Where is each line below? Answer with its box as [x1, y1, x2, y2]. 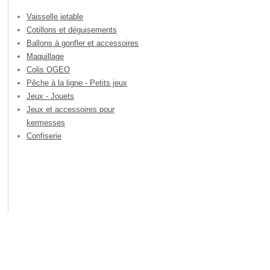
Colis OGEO [27, 65, 70, 75]
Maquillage [27, 52, 64, 61]
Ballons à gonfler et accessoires [27, 39, 139, 48]
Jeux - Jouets [27, 92, 74, 101]
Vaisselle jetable [27, 12, 83, 22]
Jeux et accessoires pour [27, 105, 115, 115]
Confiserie [27, 131, 61, 141]
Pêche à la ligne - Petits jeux [27, 78, 127, 88]
